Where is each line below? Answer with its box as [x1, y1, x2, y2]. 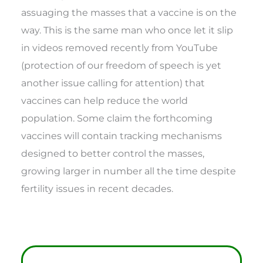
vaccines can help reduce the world [21, 94, 188, 106]
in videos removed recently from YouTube [21, 41, 218, 53]
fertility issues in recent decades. [21, 182, 174, 194]
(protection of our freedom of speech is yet [21, 59, 222, 71]
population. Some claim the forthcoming [21, 112, 213, 124]
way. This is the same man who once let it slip [21, 23, 234, 36]
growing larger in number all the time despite [21, 164, 237, 177]
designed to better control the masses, [21, 147, 205, 159]
